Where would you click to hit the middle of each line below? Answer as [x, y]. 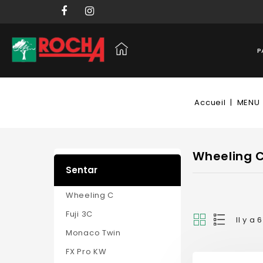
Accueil [210, 102]
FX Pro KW [86, 252]
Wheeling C [90, 195]
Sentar [82, 170]
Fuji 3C [79, 214]
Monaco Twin [93, 233]
